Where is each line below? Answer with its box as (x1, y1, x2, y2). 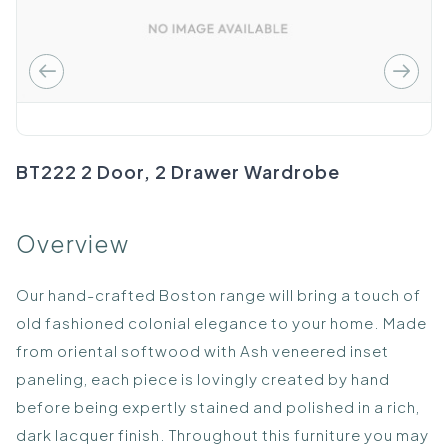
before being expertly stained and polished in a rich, (16, 396, 420, 416)
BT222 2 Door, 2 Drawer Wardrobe (16, 160, 340, 184)
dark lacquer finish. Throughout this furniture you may (16, 424, 429, 444)
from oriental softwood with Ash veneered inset (16, 340, 389, 360)
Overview (16, 228, 129, 258)
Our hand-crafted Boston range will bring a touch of (16, 284, 421, 304)
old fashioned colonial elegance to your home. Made (16, 312, 427, 332)
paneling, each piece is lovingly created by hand (16, 368, 390, 388)
